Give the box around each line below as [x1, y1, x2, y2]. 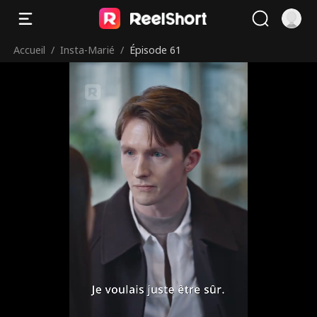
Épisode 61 [129, 42, 182, 57]
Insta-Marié [60, 42, 115, 57]
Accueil [13, 42, 46, 57]
